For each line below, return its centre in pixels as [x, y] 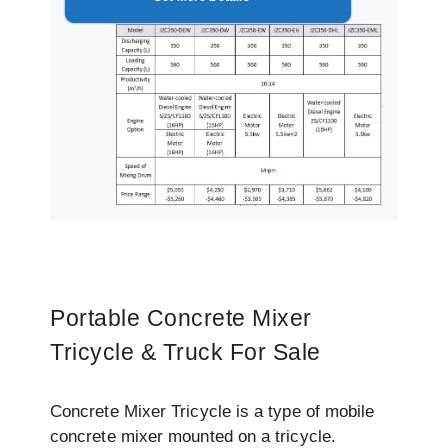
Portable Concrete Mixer [181, 318]
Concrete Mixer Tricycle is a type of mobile [212, 412]
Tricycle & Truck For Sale [185, 352]
